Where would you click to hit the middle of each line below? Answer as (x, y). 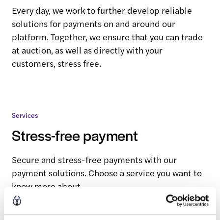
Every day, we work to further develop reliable (102, 10)
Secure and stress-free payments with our (94, 159)
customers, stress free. (56, 63)
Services (25, 115)
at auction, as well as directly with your (87, 50)
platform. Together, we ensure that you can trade (107, 37)
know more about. (47, 186)
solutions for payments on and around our (94, 23)
